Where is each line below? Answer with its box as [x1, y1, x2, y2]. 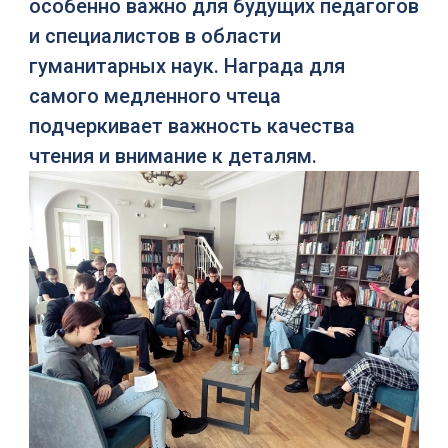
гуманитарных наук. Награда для [28, 53, 345, 78]
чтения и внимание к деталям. [28, 143, 317, 168]
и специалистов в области [28, 23, 281, 48]
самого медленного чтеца [28, 83, 281, 108]
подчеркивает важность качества [28, 113, 355, 138]
